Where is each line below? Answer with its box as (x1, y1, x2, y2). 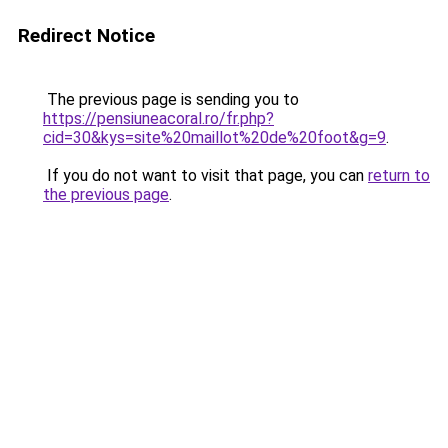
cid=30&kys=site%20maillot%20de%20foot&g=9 (43, 128, 386, 147)
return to (368, 166, 430, 185)
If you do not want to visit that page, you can (43, 166, 368, 185)
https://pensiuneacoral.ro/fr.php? (43, 109, 274, 128)
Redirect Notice (18, 24, 155, 47)
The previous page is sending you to (43, 90, 299, 109)
